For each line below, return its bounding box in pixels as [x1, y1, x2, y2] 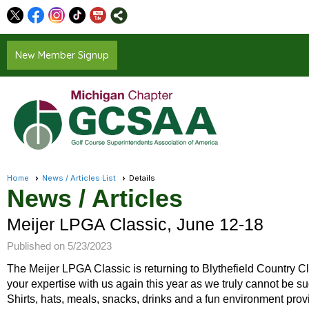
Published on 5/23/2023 [7, 240, 112, 252]
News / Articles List [42, 173, 116, 183]
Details [129, 173, 155, 183]
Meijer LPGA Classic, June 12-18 [7, 215, 263, 235]
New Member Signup [15, 49, 109, 61]
